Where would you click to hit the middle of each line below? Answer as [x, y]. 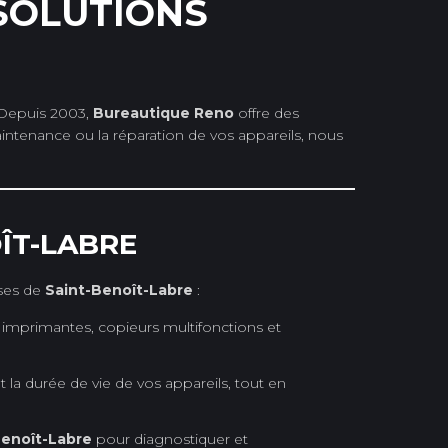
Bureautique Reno [163, 112]
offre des [266, 112]
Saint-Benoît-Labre [119, 289]
